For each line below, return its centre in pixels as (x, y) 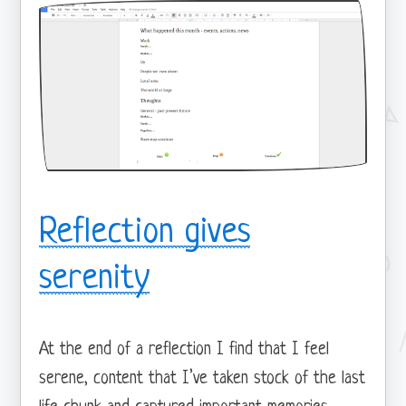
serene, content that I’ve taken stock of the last (203, 379)
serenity (95, 279)
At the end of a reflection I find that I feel (184, 350)
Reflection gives (145, 232)
